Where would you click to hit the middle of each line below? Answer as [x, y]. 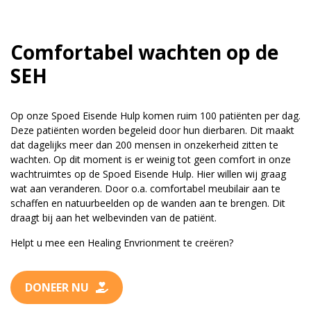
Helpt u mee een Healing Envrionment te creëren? [122, 243]
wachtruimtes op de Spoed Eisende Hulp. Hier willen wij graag [148, 174]
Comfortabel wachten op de [144, 52]
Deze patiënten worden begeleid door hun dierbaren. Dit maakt [152, 130]
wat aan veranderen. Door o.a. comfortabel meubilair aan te [145, 188]
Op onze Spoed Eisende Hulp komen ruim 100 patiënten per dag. [155, 116]
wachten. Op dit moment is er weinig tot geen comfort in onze [151, 159]
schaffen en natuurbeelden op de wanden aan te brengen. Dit [148, 203]
